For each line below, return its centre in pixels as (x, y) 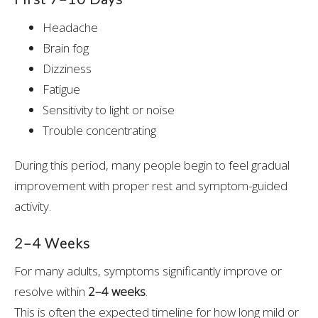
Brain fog (66, 48)
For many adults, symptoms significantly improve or (148, 271)
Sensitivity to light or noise (109, 109)
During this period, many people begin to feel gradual (152, 165)
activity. (33, 206)
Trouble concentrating (99, 130)
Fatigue (61, 89)
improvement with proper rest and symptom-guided (151, 185)
